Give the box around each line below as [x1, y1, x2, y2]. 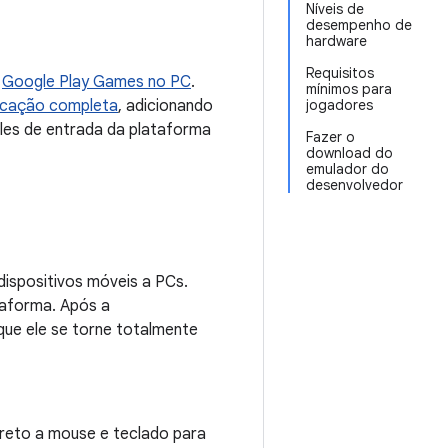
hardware [306, 32, 367, 50]
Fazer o [306, 128, 355, 146]
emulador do [306, 160, 389, 178]
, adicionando [118, 96, 213, 116]
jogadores [306, 96, 373, 114]
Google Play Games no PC [2, 72, 191, 92]
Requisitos [306, 64, 374, 82]
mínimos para [306, 80, 392, 98]
